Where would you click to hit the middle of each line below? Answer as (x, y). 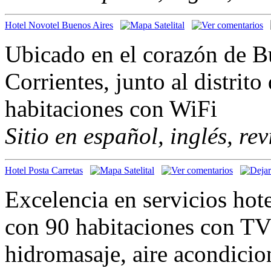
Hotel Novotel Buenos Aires (59, 25)
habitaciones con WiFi (111, 108)
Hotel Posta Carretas (44, 170)
